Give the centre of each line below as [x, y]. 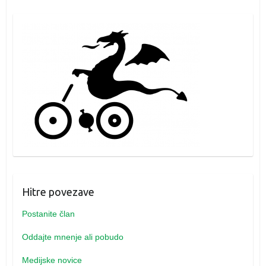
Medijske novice [52, 260]
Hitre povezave [58, 191]
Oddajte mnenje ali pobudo [72, 237]
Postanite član [48, 213]
